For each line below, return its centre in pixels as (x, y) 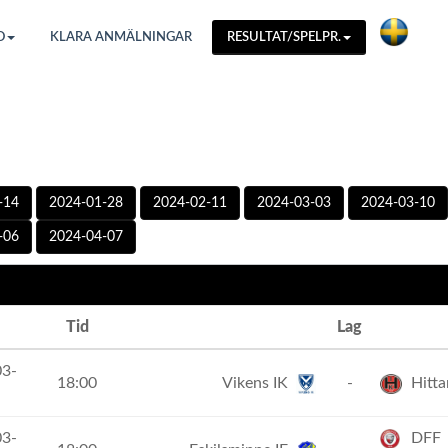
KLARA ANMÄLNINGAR (121, 37)
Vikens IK (257, 383)
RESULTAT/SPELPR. (284, 37)
